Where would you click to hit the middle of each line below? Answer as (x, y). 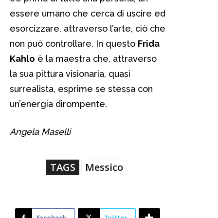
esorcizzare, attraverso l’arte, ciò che (88, 28)
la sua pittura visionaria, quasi (70, 73)
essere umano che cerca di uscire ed (88, 13)
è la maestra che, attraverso (96, 58)
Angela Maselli (40, 131)
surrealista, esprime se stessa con (81, 89)
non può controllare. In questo (74, 43)
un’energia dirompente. (58, 104)
